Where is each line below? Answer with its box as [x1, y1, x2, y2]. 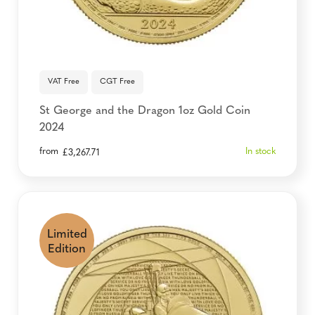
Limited [46, 229, 87, 240]
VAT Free [48, 78, 79, 86]
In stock [245, 147, 276, 156]
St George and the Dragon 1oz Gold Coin [39, 105, 250, 117]
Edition [48, 243, 86, 255]
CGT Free [100, 78, 135, 86]
